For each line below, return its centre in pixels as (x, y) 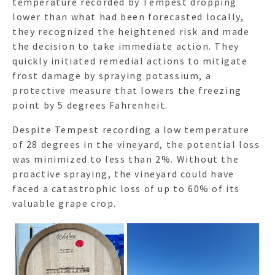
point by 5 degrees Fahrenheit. (92, 105)
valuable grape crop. (65, 203)
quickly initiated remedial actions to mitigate (130, 60)
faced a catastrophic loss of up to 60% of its (126, 188)
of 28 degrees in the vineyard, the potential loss (136, 144)
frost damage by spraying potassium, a (112, 75)
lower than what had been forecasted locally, (128, 16)
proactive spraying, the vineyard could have (123, 173)
